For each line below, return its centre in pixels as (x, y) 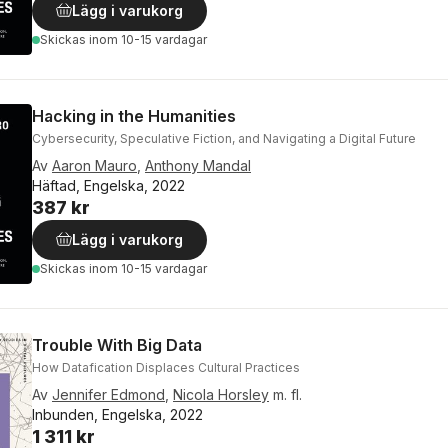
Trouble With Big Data (117, 344)
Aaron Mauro (94, 165)
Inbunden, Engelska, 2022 (117, 414)
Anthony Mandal (198, 165)
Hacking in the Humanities (134, 115)
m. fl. (287, 394)
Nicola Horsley (221, 394)
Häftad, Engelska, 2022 (108, 185)
